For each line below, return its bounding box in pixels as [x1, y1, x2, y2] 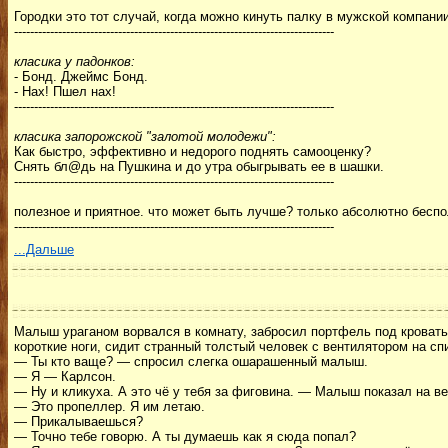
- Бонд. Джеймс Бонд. [14, 69, 148, 84]
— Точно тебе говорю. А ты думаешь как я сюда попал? [14, 429, 356, 444]
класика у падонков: [14, 54, 135, 69]
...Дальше [14, 242, 74, 257]
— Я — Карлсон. [14, 369, 116, 384]
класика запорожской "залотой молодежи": [14, 129, 276, 144]
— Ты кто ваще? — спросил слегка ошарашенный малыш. [14, 354, 368, 369]
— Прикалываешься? [14, 414, 143, 429]
